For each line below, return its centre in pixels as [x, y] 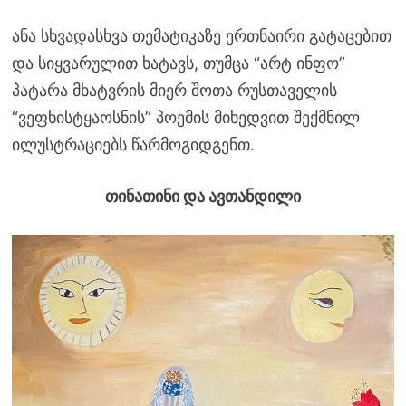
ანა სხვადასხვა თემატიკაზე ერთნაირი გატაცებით [201, 35]
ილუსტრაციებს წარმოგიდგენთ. [133, 144]
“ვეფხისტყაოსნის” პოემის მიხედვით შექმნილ [185, 117]
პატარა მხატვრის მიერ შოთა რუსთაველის [174, 90]
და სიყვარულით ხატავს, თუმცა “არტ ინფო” [178, 63]
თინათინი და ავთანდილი [203, 196]
